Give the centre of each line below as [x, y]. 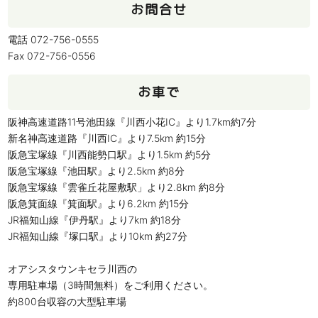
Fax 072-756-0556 [52, 56]
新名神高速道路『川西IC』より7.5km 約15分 [107, 138]
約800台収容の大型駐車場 [67, 302]
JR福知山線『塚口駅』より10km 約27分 [98, 236]
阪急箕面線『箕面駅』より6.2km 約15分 [99, 204]
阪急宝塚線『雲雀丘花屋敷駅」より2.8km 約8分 [117, 187]
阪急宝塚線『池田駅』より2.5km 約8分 [97, 171]
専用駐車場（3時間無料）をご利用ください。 [111, 285]
